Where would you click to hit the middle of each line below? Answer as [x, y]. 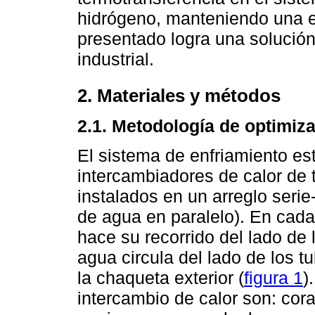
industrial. [116, 59]
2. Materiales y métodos [179, 96]
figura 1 [274, 278]
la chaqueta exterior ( [161, 278]
